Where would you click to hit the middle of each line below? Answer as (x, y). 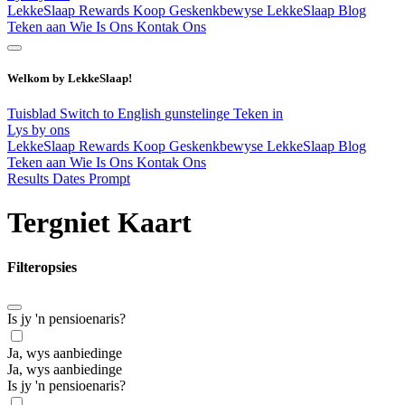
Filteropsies (42, 267)
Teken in (258, 113)
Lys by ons (38, 129)
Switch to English (112, 113)
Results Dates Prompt (69, 178)
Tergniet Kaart (99, 223)
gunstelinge (199, 113)
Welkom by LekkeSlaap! (70, 78)
